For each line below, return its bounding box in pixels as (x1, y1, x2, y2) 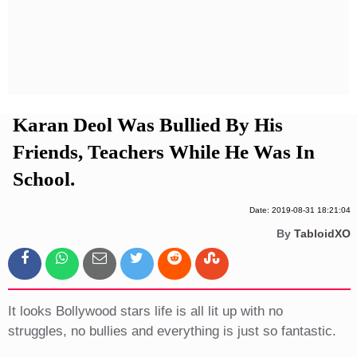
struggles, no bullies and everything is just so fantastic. (7, 324, 336, 339)
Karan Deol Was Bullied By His (12, 114, 283, 136)
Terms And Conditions (84, 48, 275, 61)
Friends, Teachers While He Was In (12, 141, 315, 163)
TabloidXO (293, 227, 351, 241)
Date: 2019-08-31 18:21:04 (249, 206, 351, 215)
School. (12, 168, 75, 190)
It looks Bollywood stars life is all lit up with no (7, 304, 283, 320)
